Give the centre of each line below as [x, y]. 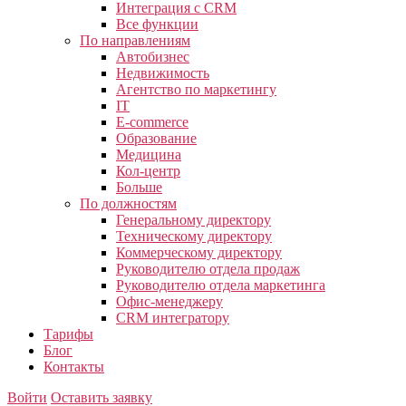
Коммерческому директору [199, 252]
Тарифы [68, 334]
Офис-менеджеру [169, 301]
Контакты [74, 367]
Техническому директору [194, 236]
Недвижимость [163, 73]
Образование [156, 138]
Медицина [149, 155]
